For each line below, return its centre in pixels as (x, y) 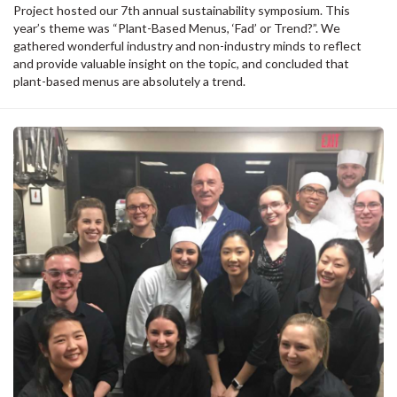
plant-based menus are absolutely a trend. (129, 81)
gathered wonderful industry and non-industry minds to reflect (187, 45)
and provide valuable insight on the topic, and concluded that (181, 63)
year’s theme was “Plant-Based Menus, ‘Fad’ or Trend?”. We (177, 27)
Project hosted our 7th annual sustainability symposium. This (182, 10)
